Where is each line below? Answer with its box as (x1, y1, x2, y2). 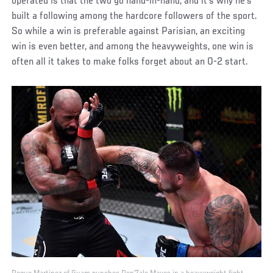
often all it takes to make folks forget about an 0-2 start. (12, 56, 249, 68)
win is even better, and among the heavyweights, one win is (12, 41, 254, 52)
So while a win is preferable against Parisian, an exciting (12, 26, 246, 37)
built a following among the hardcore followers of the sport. (12, 10, 258, 22)
